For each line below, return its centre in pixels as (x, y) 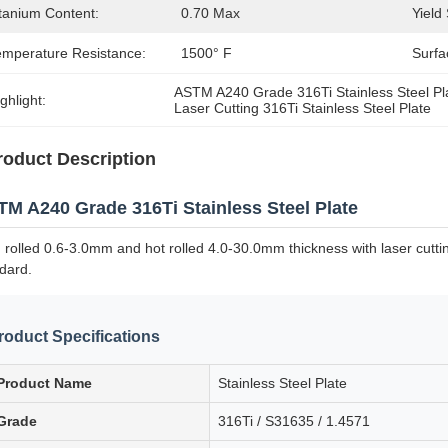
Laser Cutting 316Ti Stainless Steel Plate (303, 108)
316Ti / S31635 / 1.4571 (294, 421)
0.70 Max (210, 13)
